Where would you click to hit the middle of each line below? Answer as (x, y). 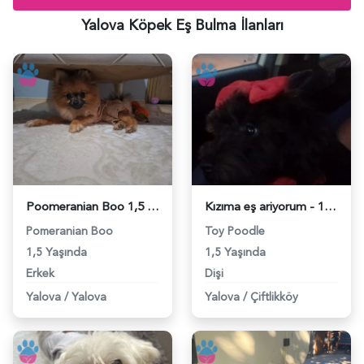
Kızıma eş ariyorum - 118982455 (330, 206)
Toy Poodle (235, 231)
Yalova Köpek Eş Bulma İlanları (182, 25)
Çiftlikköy (274, 297)
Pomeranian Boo (69, 231)
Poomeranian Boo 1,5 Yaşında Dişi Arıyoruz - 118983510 (153, 206)
